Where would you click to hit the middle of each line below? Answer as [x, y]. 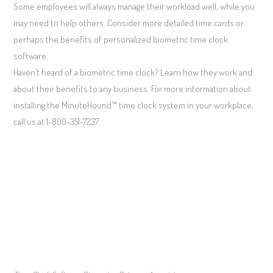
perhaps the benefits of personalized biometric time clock [121, 39]
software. [31, 56]
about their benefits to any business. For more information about [133, 89]
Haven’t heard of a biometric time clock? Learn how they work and [133, 72]
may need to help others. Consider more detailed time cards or [129, 23]
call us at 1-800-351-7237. [57, 122]
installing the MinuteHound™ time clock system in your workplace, [134, 105]
